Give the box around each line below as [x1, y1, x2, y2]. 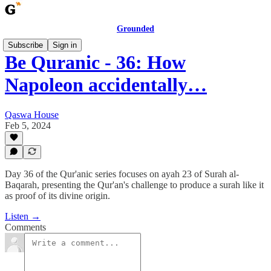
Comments [5, 222, 46, 232]
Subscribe [8, 41, 43, 50]
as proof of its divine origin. [5, 191, 110, 201]
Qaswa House [5, 109, 59, 120]
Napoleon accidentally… [5, 74, 207, 96]
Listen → [5, 211, 41, 221]
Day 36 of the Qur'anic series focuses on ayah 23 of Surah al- [5, 169, 239, 179]
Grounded [117, 24, 154, 33]
